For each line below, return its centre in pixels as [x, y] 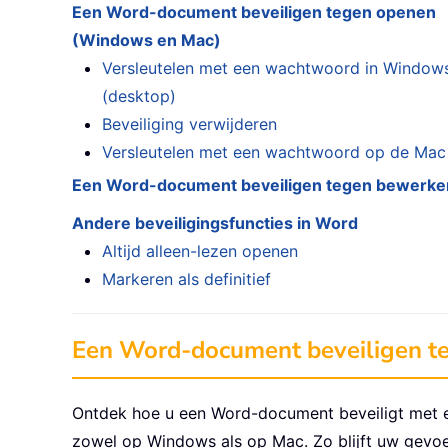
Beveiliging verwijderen [189, 124]
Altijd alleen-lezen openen [200, 251]
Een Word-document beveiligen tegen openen [254, 12]
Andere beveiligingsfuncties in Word [215, 223]
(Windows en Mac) [146, 40]
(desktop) [139, 96]
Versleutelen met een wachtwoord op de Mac [274, 152]
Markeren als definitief [186, 279]
